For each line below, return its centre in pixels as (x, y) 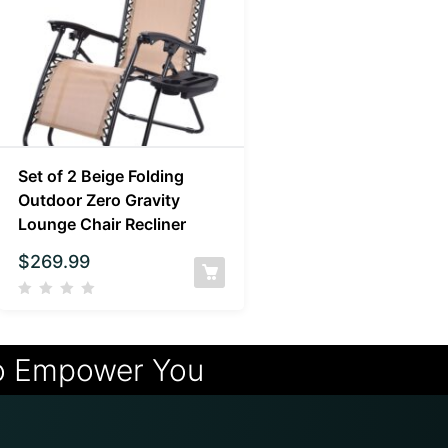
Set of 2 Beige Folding (100, 176)
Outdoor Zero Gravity (98, 200)
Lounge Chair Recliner (101, 224)
